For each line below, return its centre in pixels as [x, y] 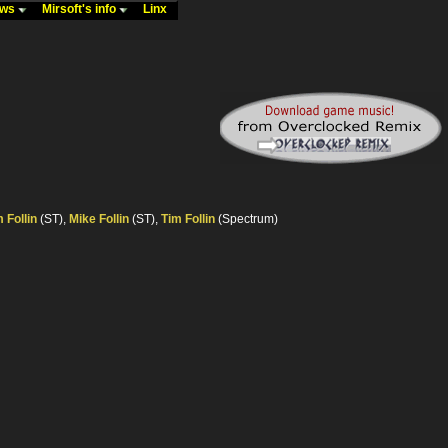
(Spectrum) [246, 219]
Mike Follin [99, 219]
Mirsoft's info [80, 9]
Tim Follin [188, 219]
